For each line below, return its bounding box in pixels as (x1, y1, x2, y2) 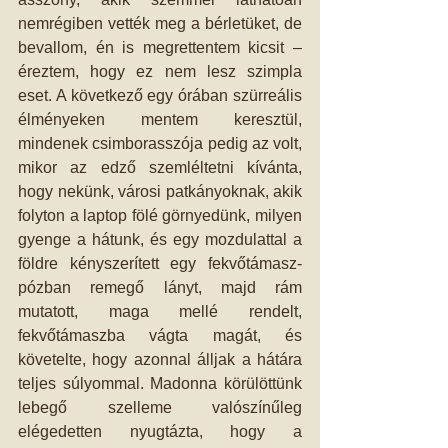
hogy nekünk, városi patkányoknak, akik (18, 182, 302, 200)
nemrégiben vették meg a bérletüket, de (18, 14, 302, 32)
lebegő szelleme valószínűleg (18, 398, 302, 416)
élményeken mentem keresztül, (18, 110, 302, 128)
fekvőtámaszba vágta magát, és (18, 326, 302, 344)
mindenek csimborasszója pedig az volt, (18, 134, 302, 152)
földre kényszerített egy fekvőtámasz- (18, 254, 302, 272)
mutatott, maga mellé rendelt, (18, 302, 302, 320)
